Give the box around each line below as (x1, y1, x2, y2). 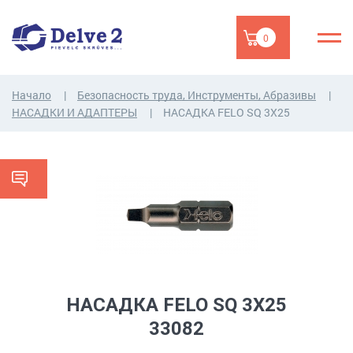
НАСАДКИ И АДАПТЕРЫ (12, 105, 137, 120)
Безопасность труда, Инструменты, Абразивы (77, 87, 316, 102)
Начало (12, 87, 51, 102)
